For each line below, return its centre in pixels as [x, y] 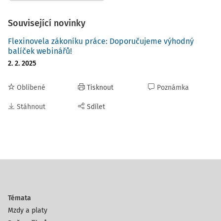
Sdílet [96, 107]
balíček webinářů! [40, 51]
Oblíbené [31, 88]
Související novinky [47, 23]
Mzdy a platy [28, 210]
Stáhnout [31, 107]
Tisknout [100, 88]
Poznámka [173, 88]
